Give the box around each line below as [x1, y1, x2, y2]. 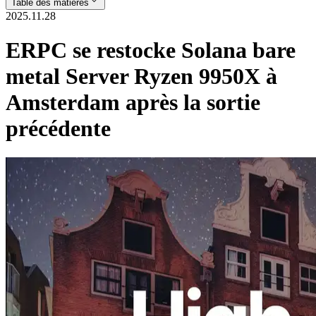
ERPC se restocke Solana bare [6, 37, 296, 63]
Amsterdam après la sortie [6, 90, 260, 116]
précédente [6, 116, 111, 142]
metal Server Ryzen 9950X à [6, 63, 277, 90]
